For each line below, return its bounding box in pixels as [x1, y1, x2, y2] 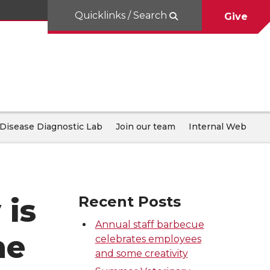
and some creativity [95, 248, 188, 259]
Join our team [116, 121, 175, 132]
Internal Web [189, 121, 246, 132]
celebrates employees [95, 233, 201, 245]
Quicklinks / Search [75, 9, 169, 21]
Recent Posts [78, 193, 181, 210]
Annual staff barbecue [95, 219, 204, 230]
